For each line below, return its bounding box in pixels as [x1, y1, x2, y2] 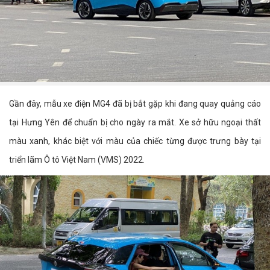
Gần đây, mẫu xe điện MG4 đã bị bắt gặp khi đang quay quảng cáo [9, 99, 261, 108]
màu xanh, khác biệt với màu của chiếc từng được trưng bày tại [9, 136, 261, 146]
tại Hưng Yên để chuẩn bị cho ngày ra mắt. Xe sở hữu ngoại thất [9, 118, 261, 127]
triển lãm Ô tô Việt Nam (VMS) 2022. [9, 155, 145, 165]
